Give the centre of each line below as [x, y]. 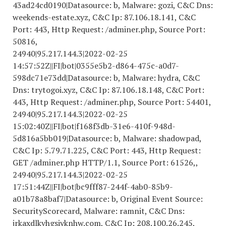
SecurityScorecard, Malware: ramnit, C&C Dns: [99, 211]
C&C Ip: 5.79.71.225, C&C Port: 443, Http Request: [107, 150]
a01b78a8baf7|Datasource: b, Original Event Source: [108, 199]
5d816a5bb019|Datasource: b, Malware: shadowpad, [107, 138]
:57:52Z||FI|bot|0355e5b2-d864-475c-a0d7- [100, 66]
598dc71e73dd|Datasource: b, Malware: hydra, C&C [106, 78]
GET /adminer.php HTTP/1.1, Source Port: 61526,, [105, 162]
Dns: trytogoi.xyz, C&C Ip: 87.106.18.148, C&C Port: [108, 90]
